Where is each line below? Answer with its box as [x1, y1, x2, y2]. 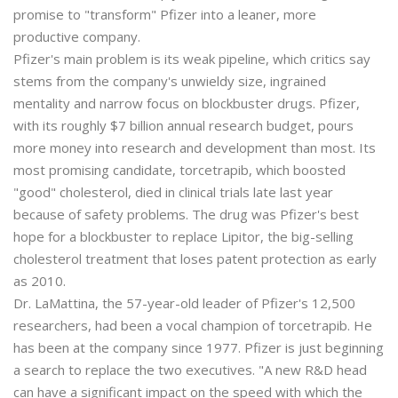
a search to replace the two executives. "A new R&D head [13, 361, 367, 378]
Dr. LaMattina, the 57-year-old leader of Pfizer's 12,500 [13, 294, 355, 312]
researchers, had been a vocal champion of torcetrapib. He [13, 316, 372, 334]
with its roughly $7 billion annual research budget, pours [13, 116, 354, 134]
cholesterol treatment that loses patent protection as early [13, 250, 377, 267]
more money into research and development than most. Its [13, 139, 376, 156]
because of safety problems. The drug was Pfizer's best [13, 205, 359, 223]
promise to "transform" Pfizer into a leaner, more [13, 5, 316, 23]
